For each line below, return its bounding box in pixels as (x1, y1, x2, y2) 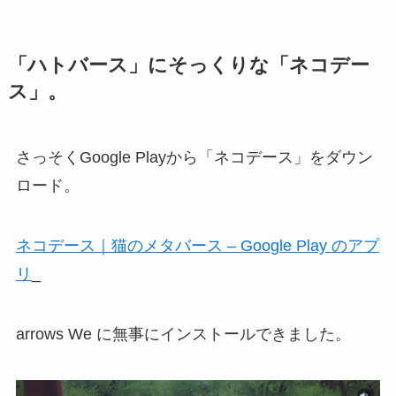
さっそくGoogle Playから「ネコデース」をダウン (15, 148, 373, 167)
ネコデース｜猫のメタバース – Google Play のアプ (15, 236, 379, 255)
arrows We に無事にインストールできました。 (15, 324, 351, 343)
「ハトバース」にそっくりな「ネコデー (7, 55, 369, 77)
